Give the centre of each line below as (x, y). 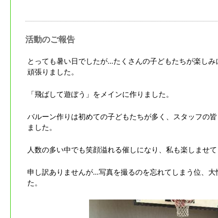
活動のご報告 (50, 39)
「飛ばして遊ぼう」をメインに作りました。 (100, 94)
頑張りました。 (53, 72)
